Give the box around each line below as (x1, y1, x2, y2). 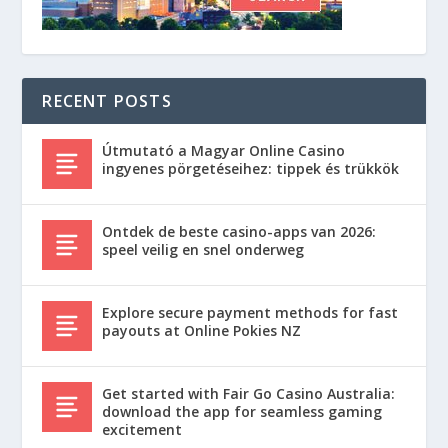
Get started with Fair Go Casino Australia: (102, 384, 396, 404)
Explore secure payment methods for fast (102, 303, 399, 323)
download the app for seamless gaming (102, 402, 383, 422)
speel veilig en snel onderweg (102, 240, 305, 260)
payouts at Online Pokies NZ (102, 321, 302, 341)
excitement (102, 420, 183, 440)
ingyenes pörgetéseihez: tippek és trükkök (102, 159, 400, 179)
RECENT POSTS (42, 90, 172, 113)
